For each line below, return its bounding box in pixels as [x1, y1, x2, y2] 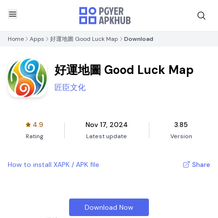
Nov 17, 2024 [85, 120, 128, 129]
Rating [26, 132, 44, 140]
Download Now [84, 203, 133, 212]
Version [170, 132, 192, 140]
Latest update [86, 132, 127, 140]
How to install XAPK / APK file [8, 160, 99, 169]
